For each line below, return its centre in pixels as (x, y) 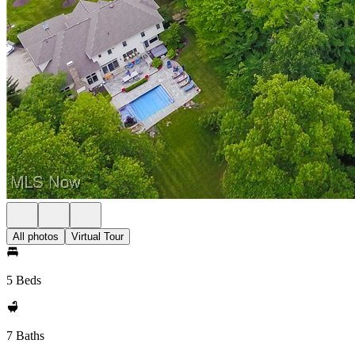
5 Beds (24, 280)
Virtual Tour (97, 237)
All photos (36, 237)
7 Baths (25, 336)
